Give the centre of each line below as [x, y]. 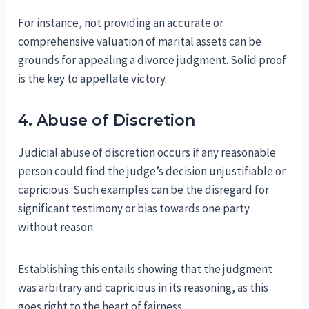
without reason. [57, 227]
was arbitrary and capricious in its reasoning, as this [143, 287]
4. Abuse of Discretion [107, 120]
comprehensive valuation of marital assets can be [140, 41]
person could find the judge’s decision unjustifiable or [152, 171]
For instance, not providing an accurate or [121, 22]
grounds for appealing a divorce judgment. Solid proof [152, 60]
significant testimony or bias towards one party [134, 208]
